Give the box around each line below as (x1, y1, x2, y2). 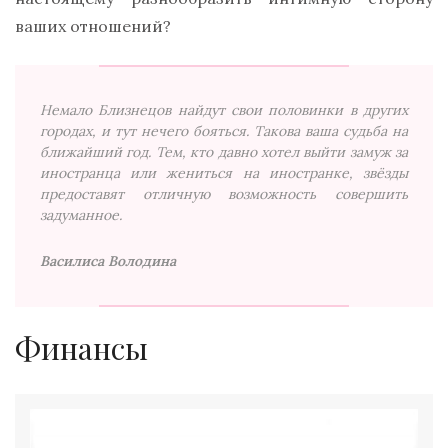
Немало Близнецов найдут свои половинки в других (40, 101, 408, 120)
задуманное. (40, 206, 122, 225)
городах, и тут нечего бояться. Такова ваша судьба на (40, 122, 408, 141)
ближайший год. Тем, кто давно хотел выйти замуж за (40, 143, 408, 162)
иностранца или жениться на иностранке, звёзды (40, 164, 408, 183)
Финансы (15, 328, 148, 369)
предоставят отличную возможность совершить (40, 185, 408, 204)
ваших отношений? (15, 16, 171, 37)
